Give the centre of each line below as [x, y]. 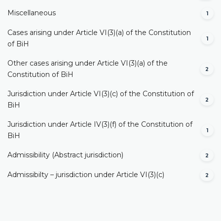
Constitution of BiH [40, 74]
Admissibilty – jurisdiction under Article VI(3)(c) [86, 175]
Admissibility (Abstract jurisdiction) [65, 155]
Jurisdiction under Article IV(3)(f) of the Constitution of [100, 124]
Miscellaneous [32, 13]
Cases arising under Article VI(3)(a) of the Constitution [99, 32]
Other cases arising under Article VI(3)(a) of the [88, 63]
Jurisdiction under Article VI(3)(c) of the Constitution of [101, 93]
